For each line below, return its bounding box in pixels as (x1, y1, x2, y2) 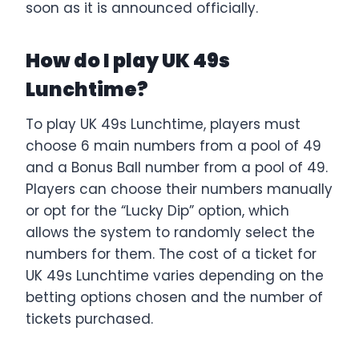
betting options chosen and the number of (26, 287, 323, 307)
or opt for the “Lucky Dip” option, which (26, 200, 289, 220)
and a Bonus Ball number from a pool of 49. (26, 157, 328, 177)
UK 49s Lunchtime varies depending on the (26, 265, 324, 285)
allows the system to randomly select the (26, 222, 315, 242)
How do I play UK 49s (26, 46, 230, 74)
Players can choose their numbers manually (26, 179, 333, 199)
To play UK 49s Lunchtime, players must (26, 114, 301, 134)
